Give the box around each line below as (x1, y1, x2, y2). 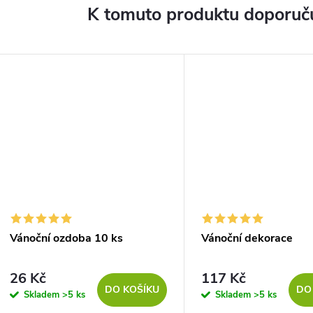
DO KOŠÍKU (105, 283, 159, 296)
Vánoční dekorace (201, 231, 293, 247)
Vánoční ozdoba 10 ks (10, 231, 123, 247)
